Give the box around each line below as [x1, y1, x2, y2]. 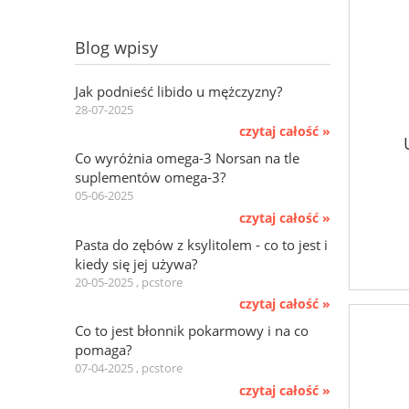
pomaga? [75, 341, 131, 360]
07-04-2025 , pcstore [75, 360, 183, 377]
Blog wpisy [75, 36, 158, 58]
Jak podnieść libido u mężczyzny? [75, 81, 282, 100]
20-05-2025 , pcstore [75, 273, 183, 290]
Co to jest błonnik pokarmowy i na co [75, 321, 309, 341]
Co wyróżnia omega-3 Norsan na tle [75, 149, 299, 168]
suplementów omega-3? [75, 168, 225, 187]
